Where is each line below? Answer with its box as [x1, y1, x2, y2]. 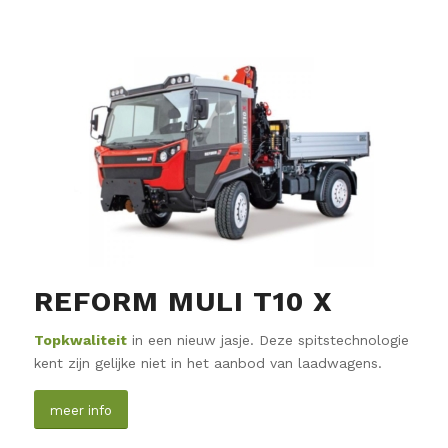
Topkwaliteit [33, 331, 127, 348]
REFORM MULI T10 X [33, 284, 333, 318]
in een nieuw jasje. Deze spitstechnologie [126, 331, 409, 348]
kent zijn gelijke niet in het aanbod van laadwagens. [33, 354, 382, 371]
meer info [49, 402, 112, 418]
